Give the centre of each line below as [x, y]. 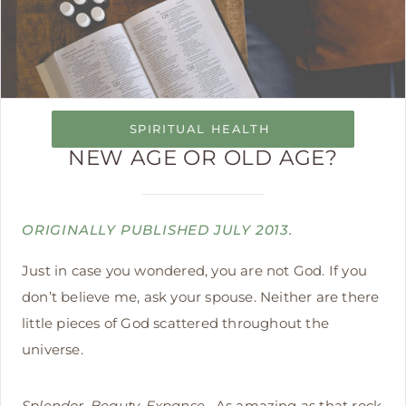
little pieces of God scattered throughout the [176, 324]
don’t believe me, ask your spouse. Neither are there [201, 297]
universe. [53, 350]
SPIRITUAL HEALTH [200, 130]
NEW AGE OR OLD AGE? [203, 158]
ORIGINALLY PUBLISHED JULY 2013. [159, 230]
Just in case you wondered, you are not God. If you [195, 271]
